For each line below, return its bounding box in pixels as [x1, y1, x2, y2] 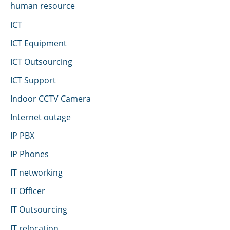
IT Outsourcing [10, 203, 67, 216]
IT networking [10, 166, 63, 179]
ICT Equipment [10, 36, 67, 49]
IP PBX [10, 129, 34, 142]
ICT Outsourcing [10, 55, 72, 67]
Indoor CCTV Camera [10, 92, 91, 104]
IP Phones [10, 148, 49, 160]
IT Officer [10, 185, 45, 197]
